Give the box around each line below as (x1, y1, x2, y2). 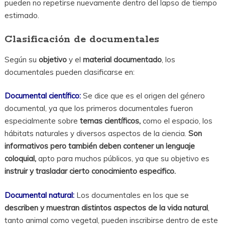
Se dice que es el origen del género (80, 91, 205, 101)
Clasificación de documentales (4, 33, 159, 46)
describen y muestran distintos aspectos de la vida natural (4, 202, 208, 212)
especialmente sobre (4, 116, 80, 126)
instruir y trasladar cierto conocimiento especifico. (4, 166, 176, 176)
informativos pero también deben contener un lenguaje (4, 141, 195, 151)
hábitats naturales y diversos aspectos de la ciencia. (4, 129, 186, 139)
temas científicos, (79, 116, 141, 126)
